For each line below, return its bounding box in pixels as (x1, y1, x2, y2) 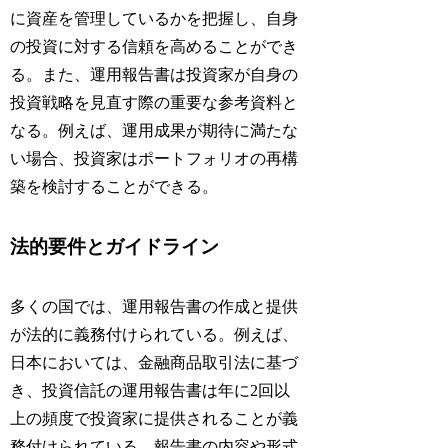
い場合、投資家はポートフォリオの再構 (10, 150, 299, 168)
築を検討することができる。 (10, 178, 219, 196)
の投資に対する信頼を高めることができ (10, 38, 299, 56)
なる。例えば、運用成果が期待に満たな (10, 122, 299, 140)
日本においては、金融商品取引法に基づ (10, 354, 299, 372)
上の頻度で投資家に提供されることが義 (10, 410, 299, 428)
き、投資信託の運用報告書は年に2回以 (10, 382, 291, 400)
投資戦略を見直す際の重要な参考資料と (10, 94, 299, 112)
